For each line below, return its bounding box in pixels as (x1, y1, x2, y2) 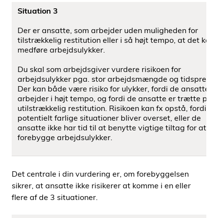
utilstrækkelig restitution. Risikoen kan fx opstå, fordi (18, 103, 206, 113)
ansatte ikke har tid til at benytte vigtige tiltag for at (18, 123, 206, 132)
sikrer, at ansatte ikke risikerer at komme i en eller (12, 181, 191, 190)
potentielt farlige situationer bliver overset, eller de (18, 113, 201, 123)
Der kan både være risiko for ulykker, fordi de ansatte (18, 84, 209, 93)
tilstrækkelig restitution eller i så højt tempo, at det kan (18, 35, 215, 45)
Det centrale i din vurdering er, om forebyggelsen (12, 169, 189, 179)
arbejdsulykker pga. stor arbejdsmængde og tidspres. (18, 74, 212, 84)
